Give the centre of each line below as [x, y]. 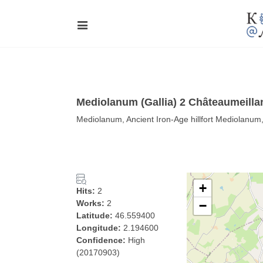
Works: [92, 203]
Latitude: [96, 215]
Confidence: [102, 240]
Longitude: [100, 228]
